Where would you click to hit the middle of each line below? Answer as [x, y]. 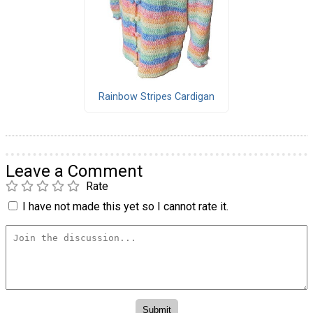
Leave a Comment [74, 171]
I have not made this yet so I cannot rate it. [125, 206]
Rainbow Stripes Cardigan [156, 97]
